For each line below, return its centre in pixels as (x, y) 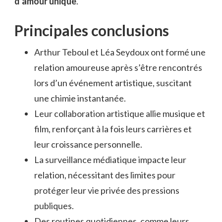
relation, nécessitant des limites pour (105, 175)
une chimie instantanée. (80, 98)
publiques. (54, 205)
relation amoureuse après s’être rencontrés (118, 67)
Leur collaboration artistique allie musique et (120, 113)
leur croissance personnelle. (88, 144)
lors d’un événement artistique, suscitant (113, 83)
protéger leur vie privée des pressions (107, 190)
